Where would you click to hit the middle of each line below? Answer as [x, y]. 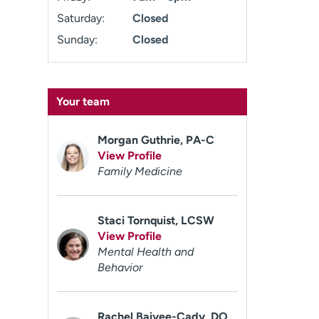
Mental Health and [146, 252]
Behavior [120, 267]
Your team [83, 101]
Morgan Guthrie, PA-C [156, 140]
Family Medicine [140, 171]
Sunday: [78, 40]
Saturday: [81, 18]
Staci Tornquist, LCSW [156, 220]
